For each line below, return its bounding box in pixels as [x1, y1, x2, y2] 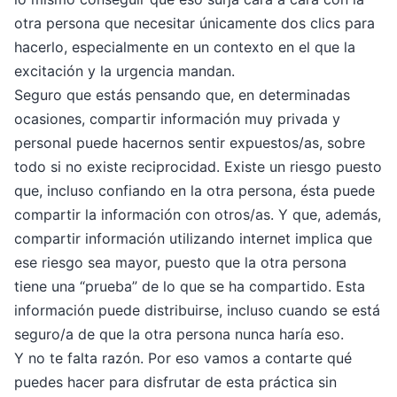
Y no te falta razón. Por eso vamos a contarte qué [14, 349, 352, 368]
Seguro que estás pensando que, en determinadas [14, 86, 350, 105]
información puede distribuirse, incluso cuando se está [14, 301, 380, 320]
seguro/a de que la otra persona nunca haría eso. [14, 325, 344, 344]
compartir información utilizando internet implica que [14, 230, 372, 248]
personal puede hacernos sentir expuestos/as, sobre [14, 134, 365, 152]
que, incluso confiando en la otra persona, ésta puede [14, 182, 375, 200]
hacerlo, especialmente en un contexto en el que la [14, 38, 355, 57]
